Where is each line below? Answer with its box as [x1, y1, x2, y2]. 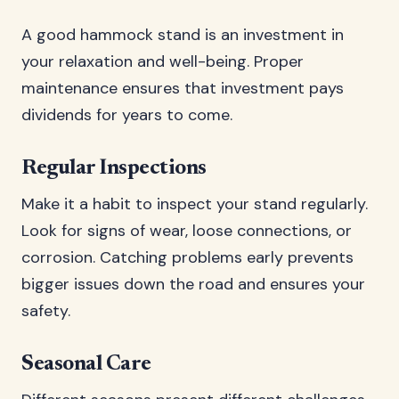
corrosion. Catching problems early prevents [21, 247, 354, 268]
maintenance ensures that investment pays [21, 77, 344, 99]
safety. [21, 300, 70, 322]
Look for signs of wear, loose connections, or [21, 220, 352, 241]
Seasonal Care [21, 354, 151, 375]
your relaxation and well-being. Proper [21, 51, 304, 72]
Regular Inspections [21, 158, 207, 179]
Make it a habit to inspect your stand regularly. [21, 193, 368, 215]
